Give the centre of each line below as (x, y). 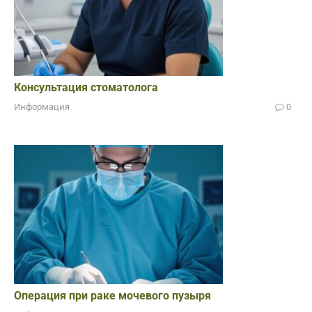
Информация (42, 107)
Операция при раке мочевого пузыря (112, 296)
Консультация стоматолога (86, 88)
